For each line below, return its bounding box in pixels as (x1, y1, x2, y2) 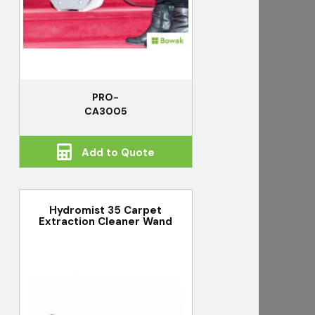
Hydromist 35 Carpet (49, 202, 162, 217)
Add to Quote (78, 146, 155, 160)
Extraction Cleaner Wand (39, 214, 173, 229)
